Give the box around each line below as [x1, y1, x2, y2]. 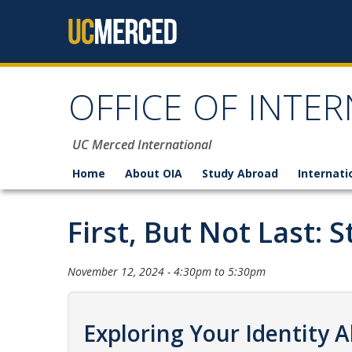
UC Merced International [72, 136, 211, 153]
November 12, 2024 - [68, 264, 174, 279]
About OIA [125, 166, 182, 181]
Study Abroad [202, 166, 278, 181]
